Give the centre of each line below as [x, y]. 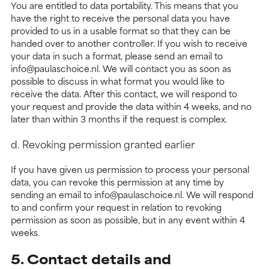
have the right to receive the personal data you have [120, 18]
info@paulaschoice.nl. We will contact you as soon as [121, 68]
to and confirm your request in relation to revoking [116, 207]
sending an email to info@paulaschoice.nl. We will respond [132, 195]
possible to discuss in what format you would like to [118, 81]
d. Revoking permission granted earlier [103, 144]
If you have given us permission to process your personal [130, 169]
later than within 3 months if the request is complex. [119, 119]
